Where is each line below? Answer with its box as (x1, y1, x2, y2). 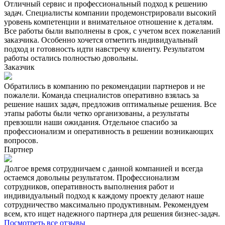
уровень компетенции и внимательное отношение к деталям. (4, 17, 213, 26)
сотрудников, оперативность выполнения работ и (4, 182, 174, 191)
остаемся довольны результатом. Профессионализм (4, 173, 179, 182)
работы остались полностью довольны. (4, 53, 138, 62)
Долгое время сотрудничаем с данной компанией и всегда (4, 164, 203, 173)
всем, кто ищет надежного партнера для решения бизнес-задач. (4, 209, 220, 218)
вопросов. (4, 136, 38, 145)
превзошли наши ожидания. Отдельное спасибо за (4, 118, 177, 127)
